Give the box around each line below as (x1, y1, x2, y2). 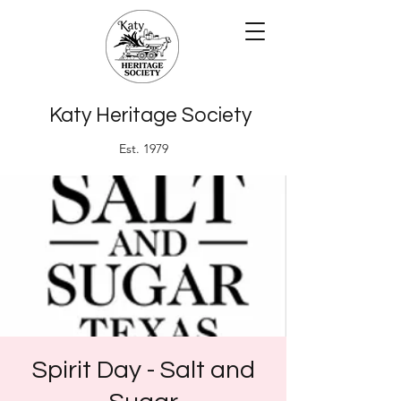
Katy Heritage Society (49, 105, 252, 126)
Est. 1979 (118, 141, 168, 157)
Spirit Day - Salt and (31, 357, 255, 383)
